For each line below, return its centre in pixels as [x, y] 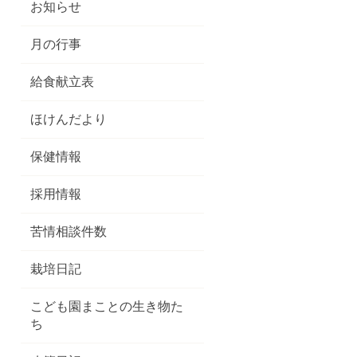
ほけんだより [69, 119]
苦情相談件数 [69, 231]
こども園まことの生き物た [107, 306]
